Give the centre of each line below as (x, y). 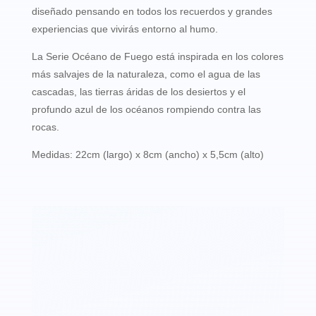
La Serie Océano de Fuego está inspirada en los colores (157, 56)
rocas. (45, 127)
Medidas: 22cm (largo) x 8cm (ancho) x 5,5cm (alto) (147, 154)
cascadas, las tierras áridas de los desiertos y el (138, 92)
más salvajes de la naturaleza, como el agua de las (146, 74)
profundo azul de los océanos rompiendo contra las (146, 109)
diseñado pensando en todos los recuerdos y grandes (152, 11)
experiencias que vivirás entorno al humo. (124, 29)
